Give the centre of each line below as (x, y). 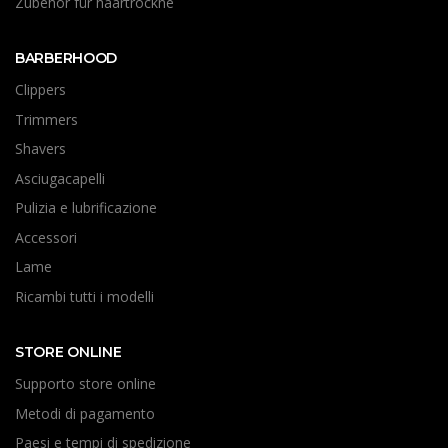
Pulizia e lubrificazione (86, 208)
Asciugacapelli (60, 178)
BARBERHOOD (66, 58)
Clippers (40, 90)
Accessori (46, 237)
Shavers (40, 149)
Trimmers (46, 119)
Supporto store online (85, 384)
